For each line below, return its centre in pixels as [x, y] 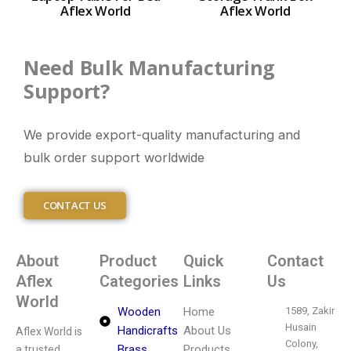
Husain [300, 327]
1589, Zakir [309, 311]
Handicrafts [147, 331]
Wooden [139, 312]
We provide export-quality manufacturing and [162, 135]
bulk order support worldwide [114, 158]
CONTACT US [75, 206]
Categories [139, 282]
